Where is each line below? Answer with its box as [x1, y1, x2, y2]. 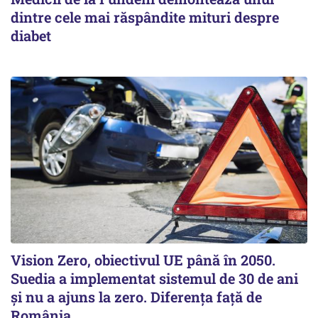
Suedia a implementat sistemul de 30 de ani [11, 269, 298, 288]
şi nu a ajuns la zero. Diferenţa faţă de [11, 287, 262, 307]
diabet [11, 26, 51, 45]
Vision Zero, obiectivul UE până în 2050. [11, 251, 275, 270]
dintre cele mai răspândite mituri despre [11, 8, 279, 26]
